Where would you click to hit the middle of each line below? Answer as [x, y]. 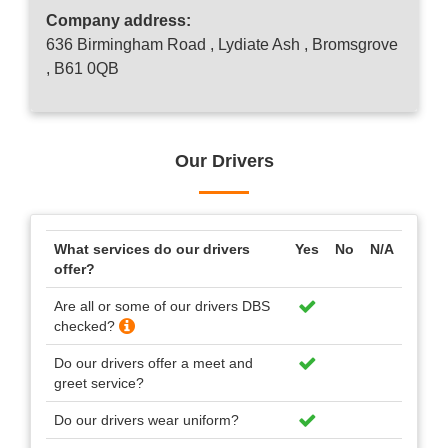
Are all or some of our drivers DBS [162, 305]
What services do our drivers [152, 248]
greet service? [99, 382]
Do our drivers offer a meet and [153, 362]
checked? [86, 325]
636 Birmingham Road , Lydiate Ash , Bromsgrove [222, 44]
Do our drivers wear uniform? [146, 419]
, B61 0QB [82, 68]
